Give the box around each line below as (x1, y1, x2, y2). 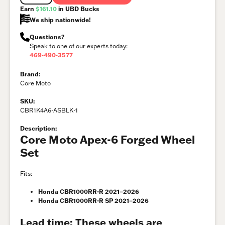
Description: (20, 125, 57, 133)
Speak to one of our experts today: (30, 42, 128, 50)
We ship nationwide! (30, 16, 91, 24)
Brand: (20, 70, 40, 78)
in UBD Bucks (57, 5, 99, 13)
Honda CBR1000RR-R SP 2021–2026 (38, 197, 149, 205)
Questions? (30, 33, 65, 41)
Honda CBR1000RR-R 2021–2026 (38, 188, 139, 196)
